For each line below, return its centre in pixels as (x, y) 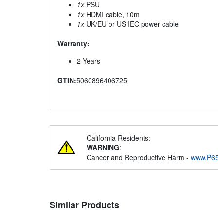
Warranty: (73, 44)
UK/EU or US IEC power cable (131, 24)
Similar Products (84, 205)
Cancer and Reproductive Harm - (139, 157)
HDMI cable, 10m (112, 14)
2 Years (89, 61)
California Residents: (118, 138)
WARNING (103, 148)
